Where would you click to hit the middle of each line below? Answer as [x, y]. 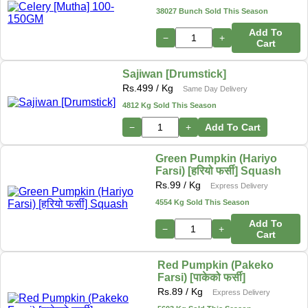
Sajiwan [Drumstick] [174, 74]
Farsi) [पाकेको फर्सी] [201, 277]
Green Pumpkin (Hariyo [217, 158]
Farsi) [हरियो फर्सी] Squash [219, 170]
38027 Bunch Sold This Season [212, 11]
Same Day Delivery [215, 88]
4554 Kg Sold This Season [203, 202]
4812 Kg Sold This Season [169, 105]
